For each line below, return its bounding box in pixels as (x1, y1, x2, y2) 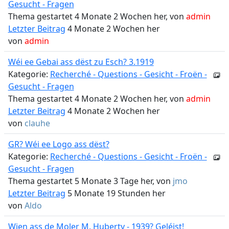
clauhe (24, 118, 50, 129)
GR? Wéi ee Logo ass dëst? (8, 139, 109, 150)
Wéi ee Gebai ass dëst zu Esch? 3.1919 (8, 56, 154, 67)
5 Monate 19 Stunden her (65, 188, 166, 199)
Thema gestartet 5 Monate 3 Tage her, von (8, 175, 173, 187)
